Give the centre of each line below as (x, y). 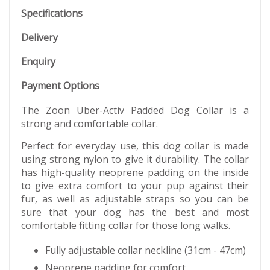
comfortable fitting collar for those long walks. (126, 225)
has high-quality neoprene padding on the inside (135, 172)
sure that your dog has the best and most (135, 212)
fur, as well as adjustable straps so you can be (135, 199)
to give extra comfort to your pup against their (135, 186)
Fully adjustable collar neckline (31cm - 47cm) (146, 250)
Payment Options (60, 86)
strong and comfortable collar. (89, 124)
